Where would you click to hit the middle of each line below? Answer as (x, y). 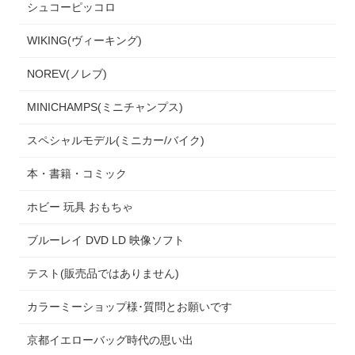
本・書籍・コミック (77, 173)
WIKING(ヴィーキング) (85, 40)
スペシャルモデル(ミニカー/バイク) (116, 140)
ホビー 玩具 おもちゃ (80, 206)
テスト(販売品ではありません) (103, 273)
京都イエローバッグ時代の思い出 (111, 340)
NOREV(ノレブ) (67, 73)
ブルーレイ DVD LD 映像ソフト (106, 240)
